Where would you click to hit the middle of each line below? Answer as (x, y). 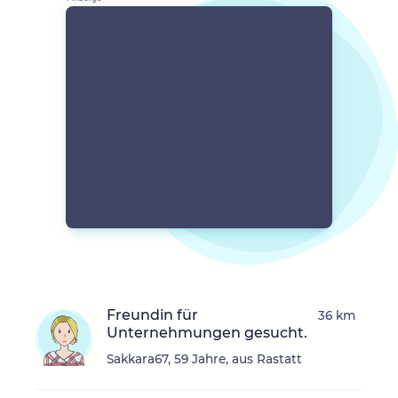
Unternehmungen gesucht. (207, 333)
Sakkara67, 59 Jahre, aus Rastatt (204, 359)
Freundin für (152, 315)
